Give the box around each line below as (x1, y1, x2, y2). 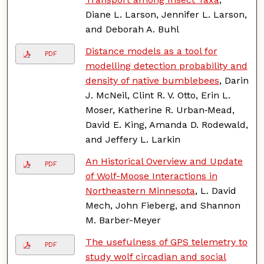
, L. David (194, 184, 236, 196)
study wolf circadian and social (85, 250, 226, 262)
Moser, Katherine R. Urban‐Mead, (85, 104, 235, 115)
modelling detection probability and (85, 60, 247, 71)
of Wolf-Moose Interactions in (85, 170, 217, 181)
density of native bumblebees (85, 74, 219, 86)
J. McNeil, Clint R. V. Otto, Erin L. (85, 89, 230, 101)
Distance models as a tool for (85, 45, 217, 57)
